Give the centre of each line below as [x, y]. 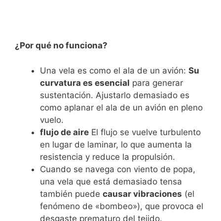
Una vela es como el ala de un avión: [114, 70]
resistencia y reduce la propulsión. [108, 157]
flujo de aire [64, 132]
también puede [71, 194]
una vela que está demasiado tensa [111, 181]
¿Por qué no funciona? [61, 46]
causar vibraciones [142, 194]
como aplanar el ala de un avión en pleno [121, 107]
